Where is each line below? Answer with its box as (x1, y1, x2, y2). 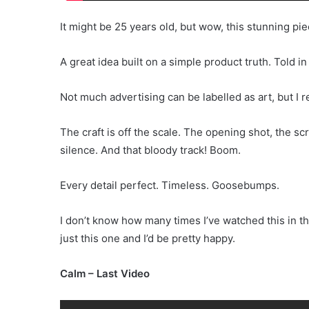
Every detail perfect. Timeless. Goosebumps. (60, 179, 279, 192)
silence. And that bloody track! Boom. (60, 143, 241, 157)
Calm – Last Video (60, 267, 150, 281)
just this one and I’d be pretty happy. (60, 232, 235, 246)
